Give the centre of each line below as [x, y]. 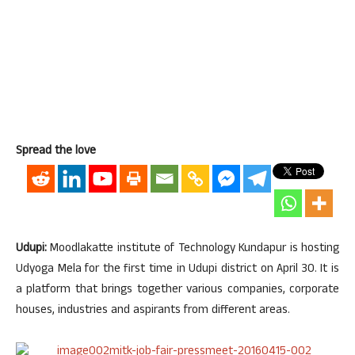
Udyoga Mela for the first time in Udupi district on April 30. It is [177, 270]
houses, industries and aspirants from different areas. [153, 311]
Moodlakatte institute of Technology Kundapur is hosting [193, 249]
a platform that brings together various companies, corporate [177, 290]
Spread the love [56, 152]
